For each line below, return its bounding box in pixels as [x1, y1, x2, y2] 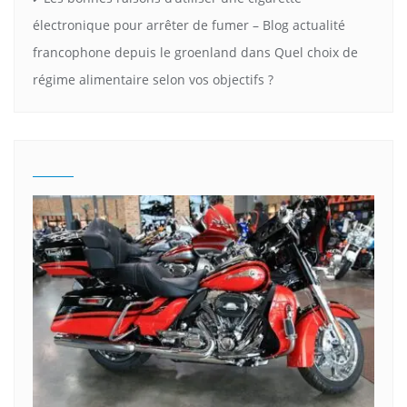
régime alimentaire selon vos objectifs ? [33, 71, 273, 89]
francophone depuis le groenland [33, 44, 237, 62]
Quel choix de [274, 44, 358, 62]
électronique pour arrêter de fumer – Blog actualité [33, 16, 345, 35]
